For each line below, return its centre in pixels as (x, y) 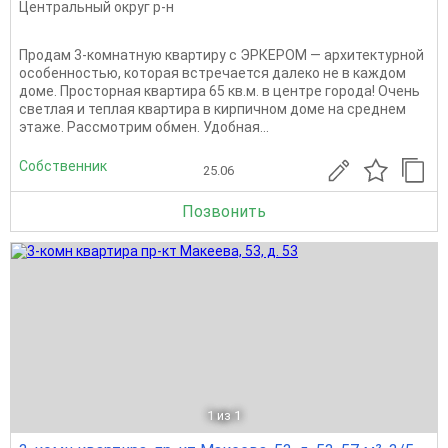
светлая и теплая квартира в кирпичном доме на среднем (212, 108)
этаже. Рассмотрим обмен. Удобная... (144, 126)
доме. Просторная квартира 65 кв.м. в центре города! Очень (219, 90)
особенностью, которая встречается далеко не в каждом (212, 72)
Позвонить (224, 211)
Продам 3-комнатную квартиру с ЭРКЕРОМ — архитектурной (221, 54)
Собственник (63, 166)
